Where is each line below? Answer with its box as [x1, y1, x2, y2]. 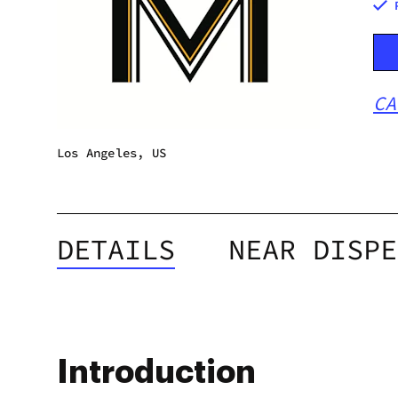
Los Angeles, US [57, 145, 167, 161]
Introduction [57, 356, 256, 388]
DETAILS [57, 232, 175, 267]
